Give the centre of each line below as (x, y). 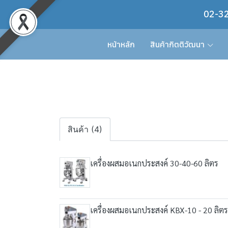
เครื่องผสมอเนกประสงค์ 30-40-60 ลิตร (154, 163)
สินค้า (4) (85, 129)
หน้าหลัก (121, 44)
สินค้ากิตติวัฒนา (177, 44)
